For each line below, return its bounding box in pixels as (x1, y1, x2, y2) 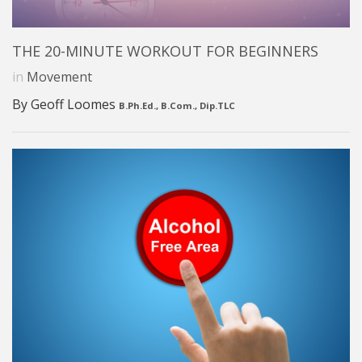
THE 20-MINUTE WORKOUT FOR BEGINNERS (12, 40, 318, 61)
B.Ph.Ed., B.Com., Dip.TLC (119, 99, 235, 112)
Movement (27, 67, 92, 86)
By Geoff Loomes (12, 95, 119, 113)
